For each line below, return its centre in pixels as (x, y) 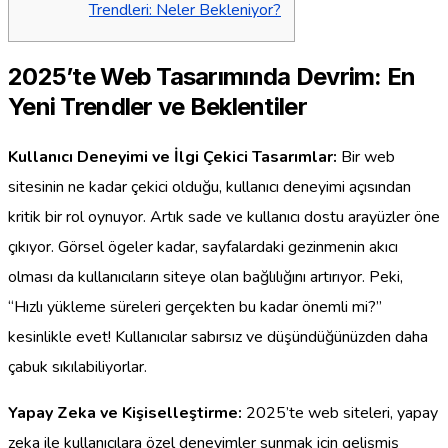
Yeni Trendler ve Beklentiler (157, 106)
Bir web (366, 156)
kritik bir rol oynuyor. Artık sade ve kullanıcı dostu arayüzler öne (224, 216)
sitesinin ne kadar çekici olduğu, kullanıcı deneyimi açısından (209, 186)
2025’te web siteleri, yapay (340, 412)
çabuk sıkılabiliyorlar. (77, 366)
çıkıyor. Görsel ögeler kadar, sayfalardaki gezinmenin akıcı (203, 246)
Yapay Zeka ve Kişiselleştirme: (125, 412)
